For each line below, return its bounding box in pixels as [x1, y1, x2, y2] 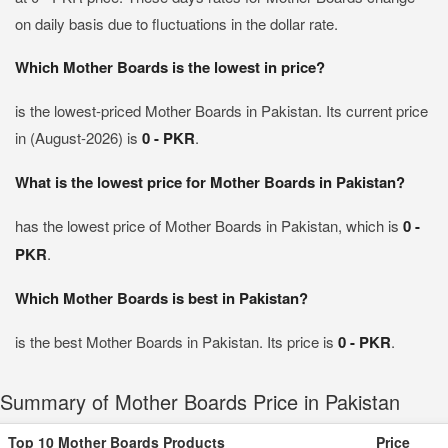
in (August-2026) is [15, 127, 142, 148]
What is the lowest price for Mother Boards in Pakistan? [15, 171, 405, 193]
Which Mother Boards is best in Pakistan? [15, 287, 308, 309]
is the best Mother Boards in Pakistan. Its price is [15, 331, 338, 352]
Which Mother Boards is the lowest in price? [15, 56, 325, 78]
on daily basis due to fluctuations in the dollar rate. [15, 13, 338, 34]
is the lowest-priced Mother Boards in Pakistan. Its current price [15, 100, 428, 121]
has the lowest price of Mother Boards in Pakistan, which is [15, 215, 403, 236]
